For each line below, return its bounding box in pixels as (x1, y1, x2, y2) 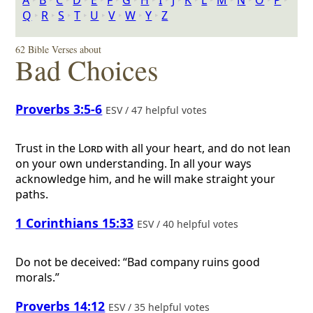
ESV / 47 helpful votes (105, 103, 210, 117)
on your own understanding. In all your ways (15, 156, 252, 172)
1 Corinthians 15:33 (15, 214, 134, 231)
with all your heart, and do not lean (103, 140, 291, 156)
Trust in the (15, 140, 79, 156)
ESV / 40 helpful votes (137, 217, 242, 231)
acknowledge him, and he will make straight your (15, 171, 276, 187)
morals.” (15, 270, 60, 286)
